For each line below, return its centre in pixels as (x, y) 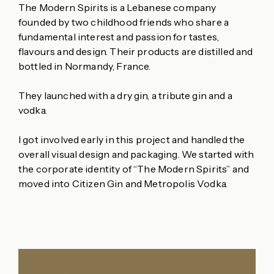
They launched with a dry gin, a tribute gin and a (125, 95)
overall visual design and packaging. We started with (136, 154)
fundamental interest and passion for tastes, (119, 37)
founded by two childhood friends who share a (124, 22)
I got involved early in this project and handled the (132, 139)
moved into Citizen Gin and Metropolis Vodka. (123, 183)
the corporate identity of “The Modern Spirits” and (134, 169)
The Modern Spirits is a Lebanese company (117, 7)
